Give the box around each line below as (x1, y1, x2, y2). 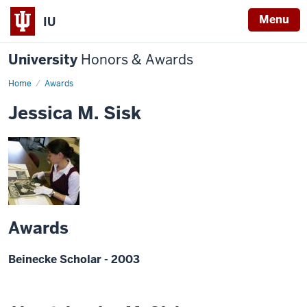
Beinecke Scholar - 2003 (8, 252, 140, 267)
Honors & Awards (81, 51, 193, 69)
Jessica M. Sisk (8, 101, 141, 125)
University (8, 51, 81, 69)
